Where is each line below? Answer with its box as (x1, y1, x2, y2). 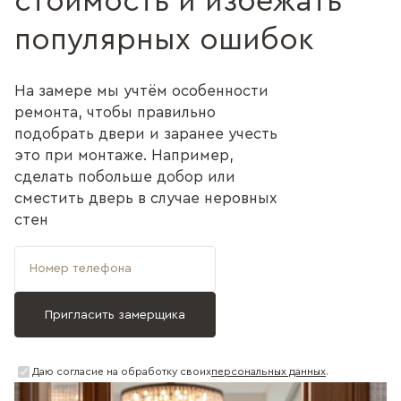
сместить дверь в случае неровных (14, 191, 277, 206)
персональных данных (211, 366, 326, 377)
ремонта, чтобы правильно (14, 105, 216, 120)
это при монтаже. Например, (14, 148, 234, 163)
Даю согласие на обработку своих (32, 366, 211, 377)
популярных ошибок (14, 25, 314, 55)
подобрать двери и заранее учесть (14, 126, 277, 141)
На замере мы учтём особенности (14, 83, 269, 98)
